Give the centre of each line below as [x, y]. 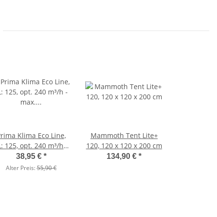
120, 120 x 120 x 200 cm [124, 146]
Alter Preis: [21, 168]
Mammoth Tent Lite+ [124, 136]
